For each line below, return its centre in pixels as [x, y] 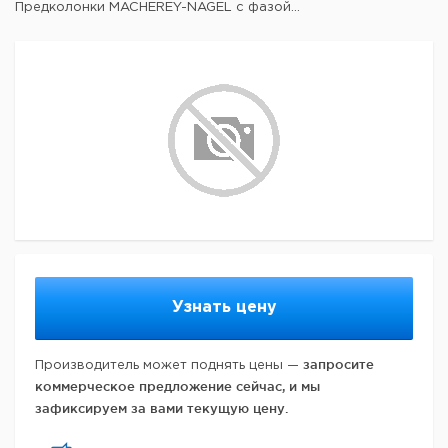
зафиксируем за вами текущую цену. [161, 408]
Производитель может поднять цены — [169, 365]
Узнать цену [224, 307]
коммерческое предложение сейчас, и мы [177, 386]
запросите [338, 364]
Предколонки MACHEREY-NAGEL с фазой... [157, 7]
